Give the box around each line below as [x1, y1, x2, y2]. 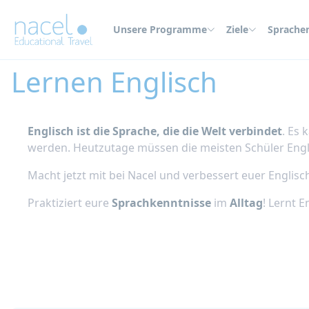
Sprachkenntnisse [112, 195, 211, 210]
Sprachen [47, 47, 83, 59]
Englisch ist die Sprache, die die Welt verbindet [28, 123, 282, 139]
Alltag [230, 195, 263, 210]
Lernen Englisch [11, 62, 217, 101]
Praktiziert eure [28, 195, 112, 210]
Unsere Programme [113, 23, 207, 36]
